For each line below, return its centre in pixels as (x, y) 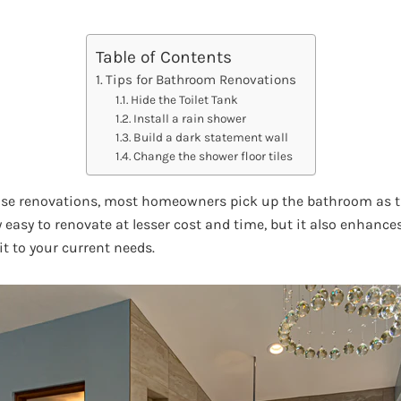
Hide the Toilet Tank (185, 100)
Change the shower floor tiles (213, 156)
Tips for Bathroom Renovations (200, 80)
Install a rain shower (190, 119)
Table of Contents (163, 57)
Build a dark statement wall (211, 137)
